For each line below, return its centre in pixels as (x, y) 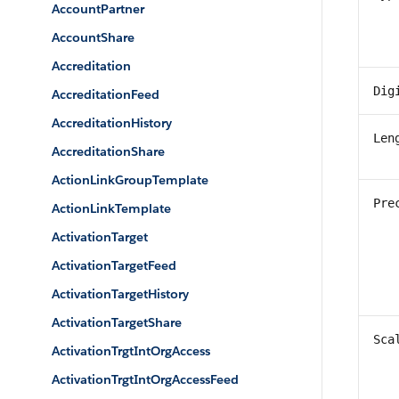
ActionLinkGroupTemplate (130, 180)
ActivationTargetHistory (120, 294)
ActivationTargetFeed (114, 265)
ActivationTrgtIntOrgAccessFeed (145, 379)
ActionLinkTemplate (111, 208)
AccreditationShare (108, 151)
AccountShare (93, 37)
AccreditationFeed (106, 94)
